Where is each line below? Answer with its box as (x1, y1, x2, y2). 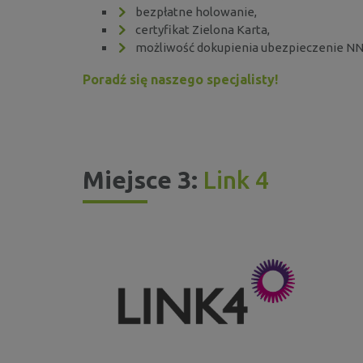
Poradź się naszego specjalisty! (83, 71, 278, 87)
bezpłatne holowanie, (135, 4, 257, 19)
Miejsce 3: (83, 165, 203, 194)
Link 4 (203, 165, 269, 194)
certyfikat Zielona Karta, (135, 22, 270, 36)
